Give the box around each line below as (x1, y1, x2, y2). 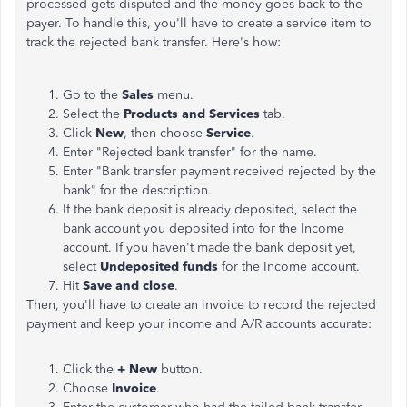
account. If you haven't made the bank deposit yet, (63, 240, 356, 255)
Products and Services (124, 106, 263, 122)
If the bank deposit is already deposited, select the (63, 202, 357, 217)
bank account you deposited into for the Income (63, 221, 344, 236)
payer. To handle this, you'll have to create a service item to (26, 15, 372, 31)
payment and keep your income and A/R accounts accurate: (26, 316, 372, 332)
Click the (63, 362, 117, 377)
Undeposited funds (100, 259, 218, 274)
